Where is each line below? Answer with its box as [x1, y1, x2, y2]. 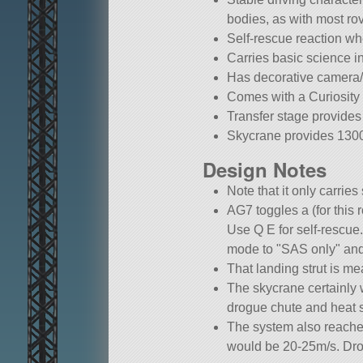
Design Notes [203, 156, 327, 184]
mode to [227, 242, 277, 257]
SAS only [281, 242, 336, 257]
